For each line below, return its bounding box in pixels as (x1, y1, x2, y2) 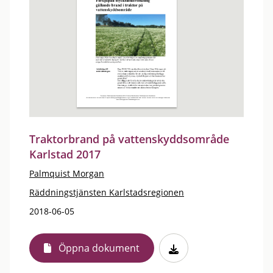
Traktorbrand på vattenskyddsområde (29, 132, 229, 146)
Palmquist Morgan (29, 168, 104, 179)
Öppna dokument (58, 241, 140, 255)
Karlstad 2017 (29, 147, 101, 161)
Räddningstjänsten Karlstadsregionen (29, 186, 184, 198)
